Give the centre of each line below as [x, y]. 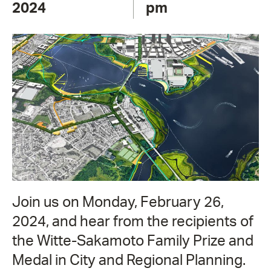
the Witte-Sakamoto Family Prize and [133, 241]
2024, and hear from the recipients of [133, 222]
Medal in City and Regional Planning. [130, 260]
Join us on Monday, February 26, [118, 202]
